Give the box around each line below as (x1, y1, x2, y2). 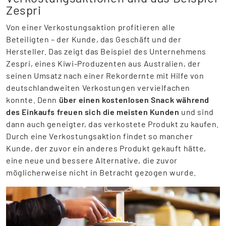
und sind (179, 107, 214, 117)
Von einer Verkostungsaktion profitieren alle (6, 22, 176, 32)
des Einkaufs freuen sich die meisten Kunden (6, 107, 180, 117)
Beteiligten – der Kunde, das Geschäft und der (6, 34, 182, 44)
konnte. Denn (6, 95, 59, 104)
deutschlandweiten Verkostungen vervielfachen (6, 83, 190, 92)
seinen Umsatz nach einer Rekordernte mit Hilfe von (6, 71, 204, 80)
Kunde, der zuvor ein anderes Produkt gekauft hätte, (6, 143, 207, 153)
